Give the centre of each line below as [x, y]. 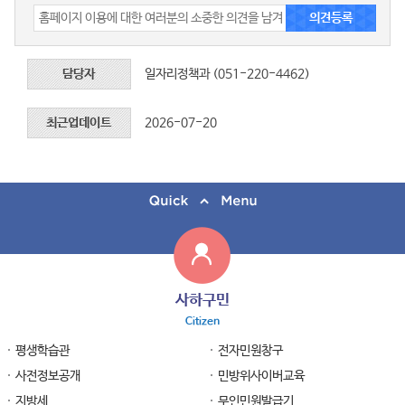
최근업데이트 [79, 123]
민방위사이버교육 [261, 377]
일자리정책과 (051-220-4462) [228, 75]
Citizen [202, 322]
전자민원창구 [250, 351]
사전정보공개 [47, 377]
